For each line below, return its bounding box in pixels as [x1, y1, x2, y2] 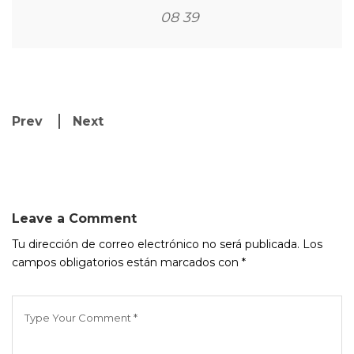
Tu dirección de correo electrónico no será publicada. [12, 237, 299, 251]
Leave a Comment [12, 211, 137, 226]
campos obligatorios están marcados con [12, 255, 242, 269]
